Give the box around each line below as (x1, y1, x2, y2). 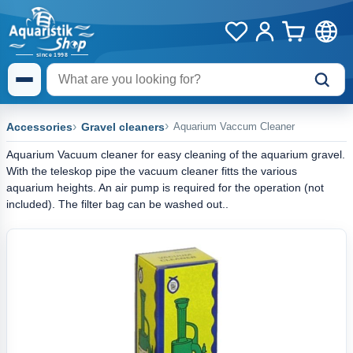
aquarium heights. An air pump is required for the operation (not (6, 181, 324, 194)
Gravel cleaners (81, 121, 165, 133)
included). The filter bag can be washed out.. (6, 198, 229, 210)
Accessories (6, 121, 72, 133)
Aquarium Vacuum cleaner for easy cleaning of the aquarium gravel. (6, 148, 345, 161)
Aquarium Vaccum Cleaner (173, 121, 295, 132)
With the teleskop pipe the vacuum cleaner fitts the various (6, 165, 297, 177)
